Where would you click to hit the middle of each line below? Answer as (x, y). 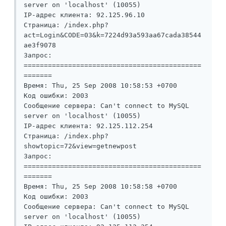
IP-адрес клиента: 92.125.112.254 (88, 126)
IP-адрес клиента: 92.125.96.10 (84, 15)
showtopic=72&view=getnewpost (80, 146)
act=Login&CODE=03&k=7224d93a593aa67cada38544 (112, 35)
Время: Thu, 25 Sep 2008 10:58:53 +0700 (100, 86)
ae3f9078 (40, 45)
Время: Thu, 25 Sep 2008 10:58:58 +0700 (100, 187)
